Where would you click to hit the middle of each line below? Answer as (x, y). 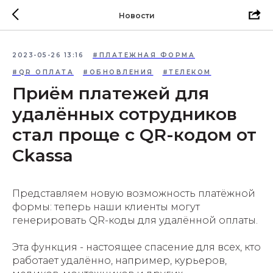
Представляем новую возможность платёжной (134, 193)
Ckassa (43, 155)
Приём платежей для (111, 93)
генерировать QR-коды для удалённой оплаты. (135, 220)
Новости (136, 15)
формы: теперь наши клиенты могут (106, 207)
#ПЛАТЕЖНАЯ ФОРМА (144, 55)
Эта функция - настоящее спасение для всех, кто (136, 247)
